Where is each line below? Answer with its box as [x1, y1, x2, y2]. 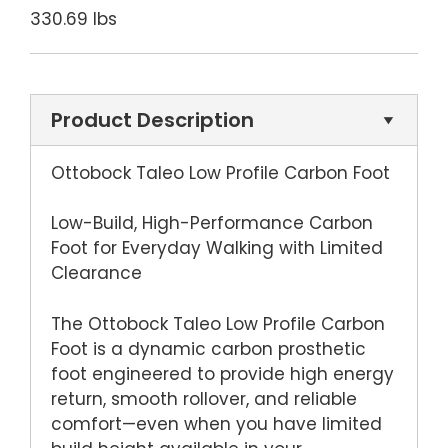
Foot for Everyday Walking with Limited [51, 236, 383, 261]
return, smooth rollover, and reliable [51, 386, 357, 411]
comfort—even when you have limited [51, 411, 382, 436]
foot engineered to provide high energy [51, 361, 394, 386]
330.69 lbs [30, 7, 117, 32]
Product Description [51, 105, 254, 134]
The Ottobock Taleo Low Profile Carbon [51, 311, 385, 336]
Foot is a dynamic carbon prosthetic [51, 336, 366, 361]
